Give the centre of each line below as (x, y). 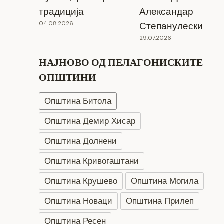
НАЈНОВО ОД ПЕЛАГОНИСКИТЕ (121, 62)
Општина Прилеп (160, 201)
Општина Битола (78, 101)
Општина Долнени (80, 141)
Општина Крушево (81, 181)
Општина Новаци (78, 201)
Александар (166, 11)
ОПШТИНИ (67, 77)
